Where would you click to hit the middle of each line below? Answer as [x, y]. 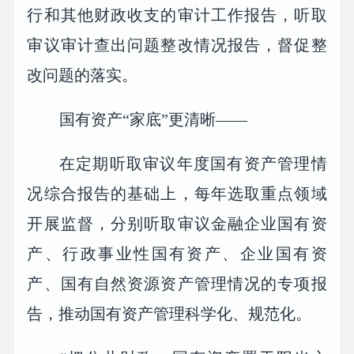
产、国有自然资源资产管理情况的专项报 [177, 284]
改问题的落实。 [83, 75]
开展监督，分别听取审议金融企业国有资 [177, 224]
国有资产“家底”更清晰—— [153, 120]
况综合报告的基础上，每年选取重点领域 [177, 194]
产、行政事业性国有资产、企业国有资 [177, 254]
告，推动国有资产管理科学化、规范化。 [169, 314]
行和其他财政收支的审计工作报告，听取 [177, 15]
